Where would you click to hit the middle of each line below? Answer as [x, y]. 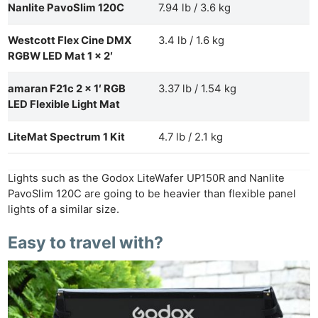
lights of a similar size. [64, 210]
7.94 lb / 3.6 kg [195, 8]
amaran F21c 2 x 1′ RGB [67, 89]
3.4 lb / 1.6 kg [192, 41]
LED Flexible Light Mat [64, 105]
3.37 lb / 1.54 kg [198, 89]
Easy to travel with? [86, 242]
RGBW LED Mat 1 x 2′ [61, 56]
